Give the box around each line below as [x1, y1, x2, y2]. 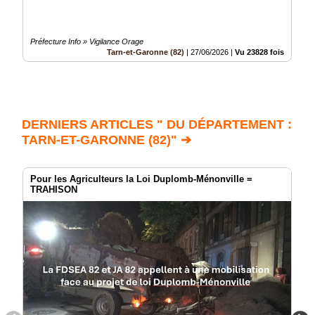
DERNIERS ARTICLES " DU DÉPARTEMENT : [22, 117, 292, 132]
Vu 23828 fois [235, 48, 284, 57]
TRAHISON [30, 184, 77, 195]
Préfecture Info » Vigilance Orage [30, 37, 143, 46]
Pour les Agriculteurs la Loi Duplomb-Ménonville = [30, 174, 252, 185]
